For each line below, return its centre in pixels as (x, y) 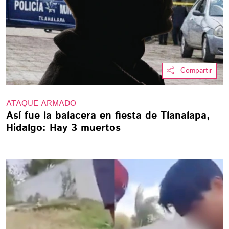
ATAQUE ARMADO (41, 104)
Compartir (196, 71)
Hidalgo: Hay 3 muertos (63, 128)
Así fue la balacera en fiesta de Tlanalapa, (108, 116)
